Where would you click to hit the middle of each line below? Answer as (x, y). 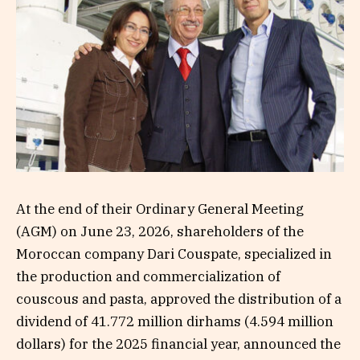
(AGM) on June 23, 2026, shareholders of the (160, 231)
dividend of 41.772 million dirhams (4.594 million (175, 321)
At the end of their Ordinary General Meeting (160, 209)
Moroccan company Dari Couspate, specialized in (174, 254)
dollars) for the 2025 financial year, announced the (178, 344)
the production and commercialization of (148, 276)
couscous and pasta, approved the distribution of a (179, 299)
